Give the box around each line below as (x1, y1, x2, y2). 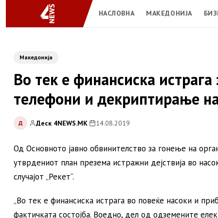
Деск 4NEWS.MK (36, 118, 88, 127)
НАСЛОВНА (98, 8, 135, 18)
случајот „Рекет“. (14, 171, 74, 182)
